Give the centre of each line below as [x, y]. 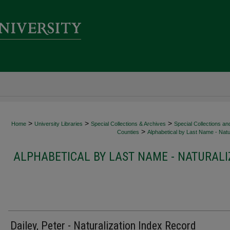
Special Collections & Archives [128, 124]
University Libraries [59, 124]
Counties [128, 132]
